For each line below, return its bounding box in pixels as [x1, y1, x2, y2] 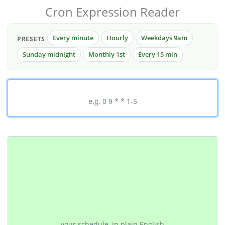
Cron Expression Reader [45, 4, 180, 20]
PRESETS [17, 34, 46, 43]
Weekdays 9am [141, 33, 188, 42]
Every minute [53, 33, 94, 42]
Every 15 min [138, 50, 177, 59]
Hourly [106, 33, 129, 42]
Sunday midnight [23, 50, 75, 59]
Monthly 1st [88, 50, 125, 59]
